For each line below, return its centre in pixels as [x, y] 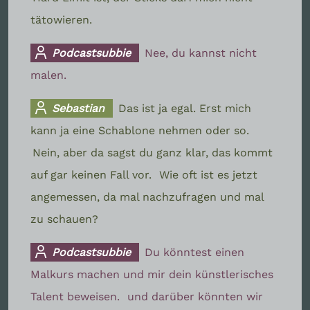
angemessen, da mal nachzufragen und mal [147, 197]
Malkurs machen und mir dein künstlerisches [152, 274]
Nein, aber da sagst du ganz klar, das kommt [153, 152]
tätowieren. [61, 19]
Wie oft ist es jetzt [208, 174]
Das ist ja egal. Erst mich [185, 108]
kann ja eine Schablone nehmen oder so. [140, 130]
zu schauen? [64, 219]
